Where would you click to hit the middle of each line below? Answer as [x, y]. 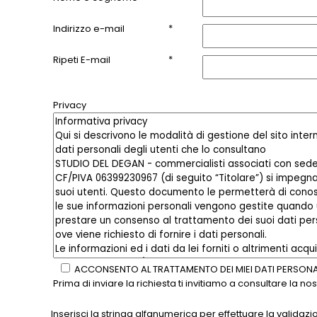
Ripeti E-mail [82, 60]
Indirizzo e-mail [89, 29]
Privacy [70, 105]
